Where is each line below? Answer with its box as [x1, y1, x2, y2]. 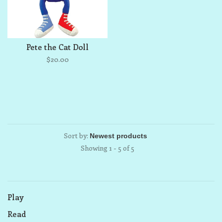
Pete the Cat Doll [26, 42, 89, 52]
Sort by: [64, 131, 88, 140]
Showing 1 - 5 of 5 [80, 143, 134, 153]
